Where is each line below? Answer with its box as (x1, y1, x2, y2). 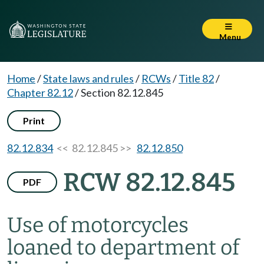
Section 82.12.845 (81, 86, 163, 99)
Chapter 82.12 (7, 86, 73, 99)
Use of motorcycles (7, 213, 189, 237)
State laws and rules (43, 72, 134, 85)
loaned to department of (7, 235, 239, 260)
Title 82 (179, 72, 214, 85)
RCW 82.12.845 (63, 167, 235, 197)
